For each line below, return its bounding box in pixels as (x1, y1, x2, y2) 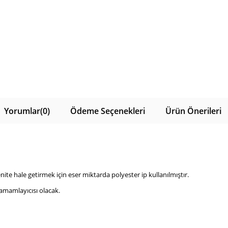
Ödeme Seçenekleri (70, 105, 145, 117)
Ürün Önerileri (165, 105, 221, 117)
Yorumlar (4, 105, 40, 117)
